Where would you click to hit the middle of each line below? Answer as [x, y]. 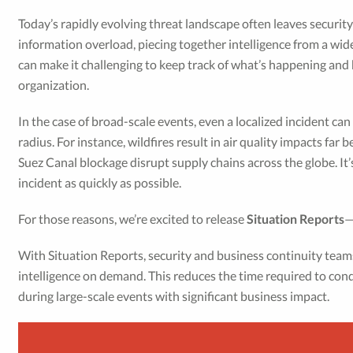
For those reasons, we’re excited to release [133, 219]
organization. [54, 85]
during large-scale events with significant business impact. [174, 296]
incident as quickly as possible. [100, 182]
